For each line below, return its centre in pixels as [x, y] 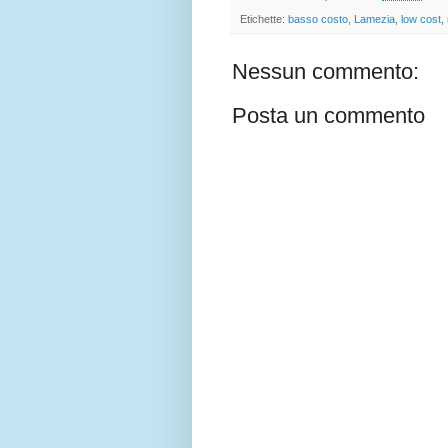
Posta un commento [328, 116]
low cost [421, 19]
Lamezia [374, 19]
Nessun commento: [325, 72]
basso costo [318, 19]
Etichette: [264, 19]
